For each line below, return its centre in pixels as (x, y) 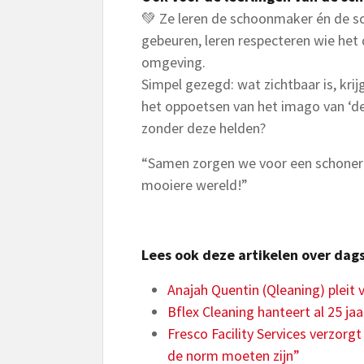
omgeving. (173, 62)
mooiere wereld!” (195, 185)
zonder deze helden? (204, 128)
